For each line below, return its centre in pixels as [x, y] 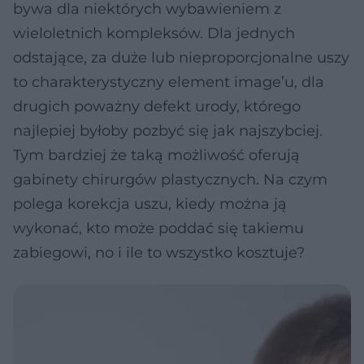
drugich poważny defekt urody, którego [157, 106]
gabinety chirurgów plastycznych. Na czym [170, 180]
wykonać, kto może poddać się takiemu [158, 228]
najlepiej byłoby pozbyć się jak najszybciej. [168, 131]
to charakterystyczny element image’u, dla [169, 82]
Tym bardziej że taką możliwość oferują [156, 155]
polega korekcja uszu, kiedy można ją [150, 204]
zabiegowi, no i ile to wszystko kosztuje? [159, 253]
